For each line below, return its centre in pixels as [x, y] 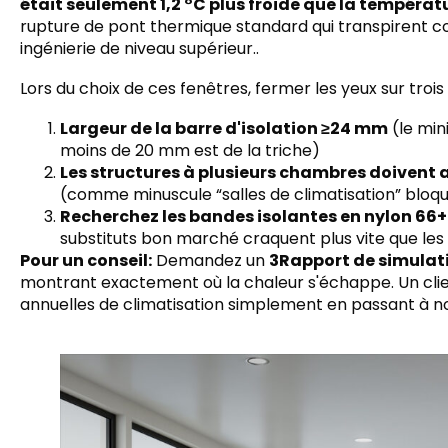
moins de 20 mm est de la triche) [190, 150]
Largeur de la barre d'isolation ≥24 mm [224, 128]
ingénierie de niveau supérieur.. [139, 48]
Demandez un [210, 260]
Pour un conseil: [86, 260]
